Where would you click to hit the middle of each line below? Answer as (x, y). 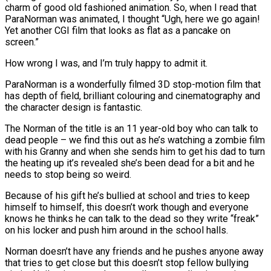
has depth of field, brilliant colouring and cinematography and (132, 96)
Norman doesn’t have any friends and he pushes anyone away (134, 251)
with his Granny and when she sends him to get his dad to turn (135, 151)
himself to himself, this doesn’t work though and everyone (127, 207)
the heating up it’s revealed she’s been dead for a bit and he (130, 163)
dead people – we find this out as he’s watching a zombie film (135, 140)
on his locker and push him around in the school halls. (116, 230)
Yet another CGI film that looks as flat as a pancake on (118, 30)
